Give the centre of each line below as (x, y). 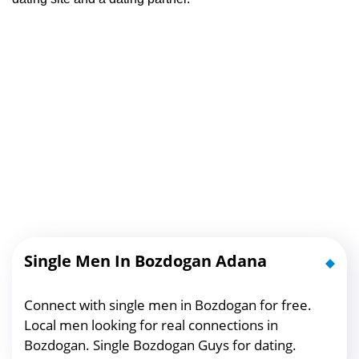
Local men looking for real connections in (151, 325)
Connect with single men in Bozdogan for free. (168, 305)
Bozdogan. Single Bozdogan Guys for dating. (160, 345)
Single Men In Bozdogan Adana (145, 261)
